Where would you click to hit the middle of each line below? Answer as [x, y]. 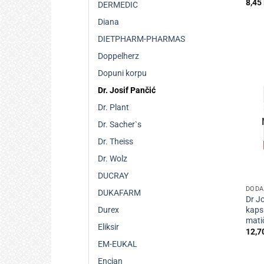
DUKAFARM [119, 193]
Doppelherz [118, 57]
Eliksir [108, 227]
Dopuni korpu [122, 74]
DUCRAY [113, 176]
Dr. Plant [113, 108]
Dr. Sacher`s [120, 125]
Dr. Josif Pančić [127, 91]
